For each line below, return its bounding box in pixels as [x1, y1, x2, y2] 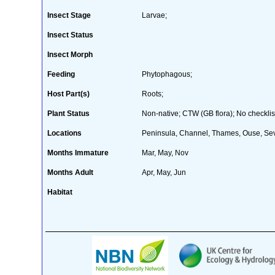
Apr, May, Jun [141, 168, 186, 177]
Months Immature [47, 148, 109, 157]
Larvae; [141, 10, 167, 20]
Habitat [47, 187, 72, 196]
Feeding [47, 69, 75, 79]
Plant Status [47, 109, 90, 118]
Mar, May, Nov [141, 148, 188, 157]
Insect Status [47, 30, 93, 39]
